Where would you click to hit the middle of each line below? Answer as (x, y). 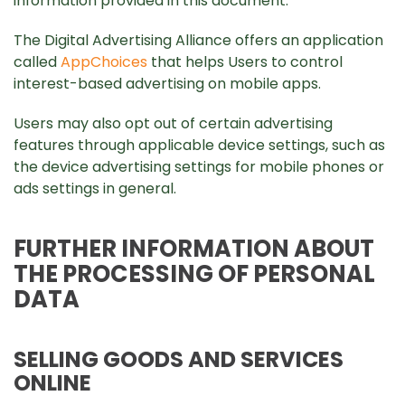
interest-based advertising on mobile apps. (167, 84)
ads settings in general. (95, 188)
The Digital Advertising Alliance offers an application (198, 40)
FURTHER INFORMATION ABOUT (194, 249)
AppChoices (104, 62)
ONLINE (52, 383)
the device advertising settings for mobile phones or (199, 167)
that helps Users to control (245, 62)
